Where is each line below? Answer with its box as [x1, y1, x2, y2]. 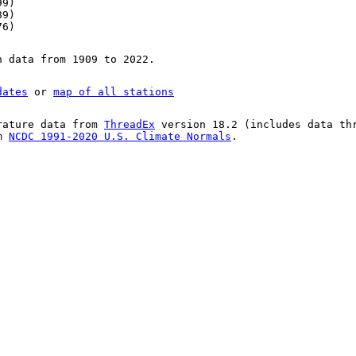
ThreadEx [104, 118, 155, 131]
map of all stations [53, 86, 174, 99]
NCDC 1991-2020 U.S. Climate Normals [9, 130, 231, 143]
